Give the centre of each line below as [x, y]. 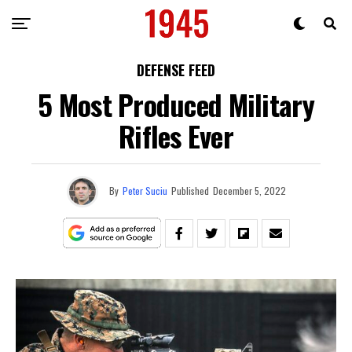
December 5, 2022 [249, 190]
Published [190, 190]
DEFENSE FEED [176, 70]
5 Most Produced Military [176, 104]
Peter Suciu [145, 190]
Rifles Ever [176, 136]
